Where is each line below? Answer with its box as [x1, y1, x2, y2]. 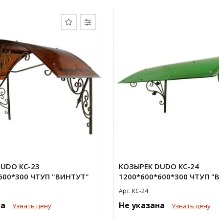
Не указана [118, 200, 167, 211]
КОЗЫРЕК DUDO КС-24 [118, 161, 199, 171]
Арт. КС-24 [118, 187, 148, 195]
